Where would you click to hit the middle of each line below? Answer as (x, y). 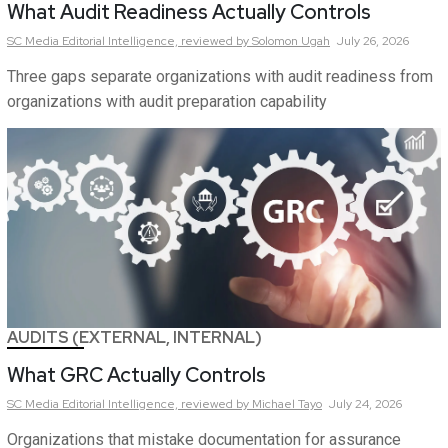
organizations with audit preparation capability (167, 102)
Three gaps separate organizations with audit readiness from (220, 77)
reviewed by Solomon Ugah (255, 41)
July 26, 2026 (373, 41)
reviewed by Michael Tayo (251, 404)
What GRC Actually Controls (136, 375)
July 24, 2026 (365, 404)
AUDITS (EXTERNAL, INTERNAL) (134, 338)
